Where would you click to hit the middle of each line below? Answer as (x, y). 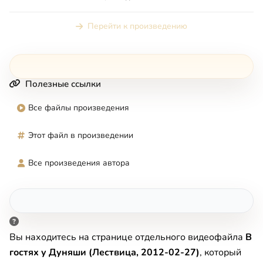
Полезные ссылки (63, 84)
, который (220, 253)
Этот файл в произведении (81, 136)
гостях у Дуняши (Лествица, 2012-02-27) (104, 253)
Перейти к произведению (137, 26)
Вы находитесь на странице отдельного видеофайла (127, 237)
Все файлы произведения (79, 108)
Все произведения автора (79, 163)
